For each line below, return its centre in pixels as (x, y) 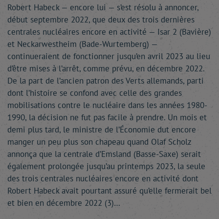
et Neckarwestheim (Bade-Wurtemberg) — (82, 44)
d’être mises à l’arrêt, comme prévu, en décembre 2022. (106, 68)
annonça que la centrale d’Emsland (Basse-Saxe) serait (104, 154)
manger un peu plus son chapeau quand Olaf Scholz (99, 142)
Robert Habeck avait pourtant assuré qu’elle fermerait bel (109, 191)
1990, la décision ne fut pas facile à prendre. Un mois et (107, 117)
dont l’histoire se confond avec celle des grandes (95, 93)
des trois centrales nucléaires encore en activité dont (103, 178)
